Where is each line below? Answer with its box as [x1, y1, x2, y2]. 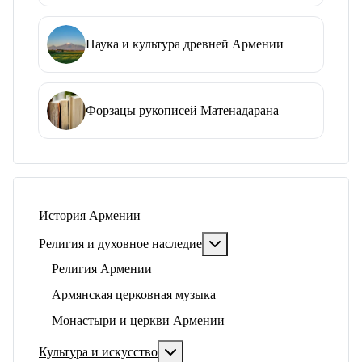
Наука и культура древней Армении [86, 36, 284, 52]
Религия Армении [52, 262, 152, 277]
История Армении [39, 208, 141, 224]
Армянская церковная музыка [52, 288, 216, 303]
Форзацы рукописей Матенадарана [86, 103, 279, 118]
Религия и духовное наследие [39, 237, 202, 252]
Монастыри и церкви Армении [52, 314, 225, 329]
